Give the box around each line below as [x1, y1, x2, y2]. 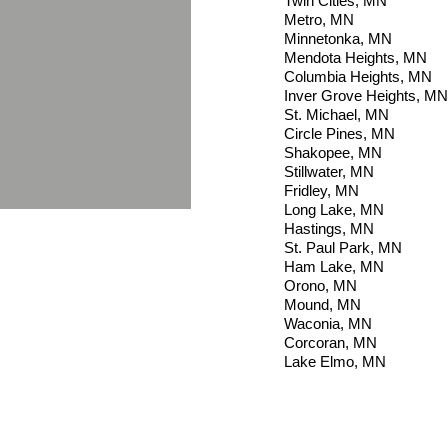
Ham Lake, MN [284, 258, 384, 276]
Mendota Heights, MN [284, 49, 427, 67]
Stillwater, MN [284, 163, 374, 181]
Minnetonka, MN [284, 30, 392, 48]
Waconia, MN [284, 315, 376, 333]
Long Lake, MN [284, 201, 384, 219]
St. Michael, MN [284, 106, 389, 124]
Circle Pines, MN [284, 125, 395, 143]
